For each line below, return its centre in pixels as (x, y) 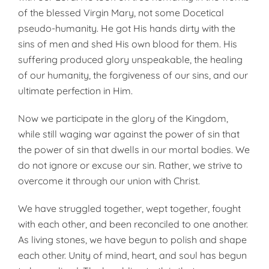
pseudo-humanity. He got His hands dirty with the (127, 28)
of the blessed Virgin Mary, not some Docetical (121, 13)
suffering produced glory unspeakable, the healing (130, 59)
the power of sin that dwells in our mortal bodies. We (134, 150)
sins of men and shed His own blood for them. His (128, 44)
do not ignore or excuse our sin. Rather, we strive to (130, 165)
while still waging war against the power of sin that (129, 134)
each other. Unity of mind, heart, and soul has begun (132, 255)
